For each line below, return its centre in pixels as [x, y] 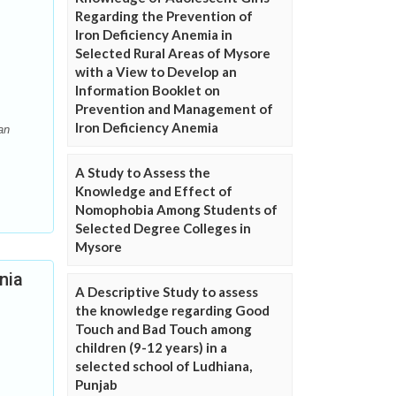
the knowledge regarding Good [172, 310]
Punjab [96, 384]
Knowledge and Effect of [154, 190]
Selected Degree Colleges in [163, 228]
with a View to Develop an [156, 71]
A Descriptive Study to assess [167, 291]
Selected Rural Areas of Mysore [173, 53]
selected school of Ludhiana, [164, 366]
